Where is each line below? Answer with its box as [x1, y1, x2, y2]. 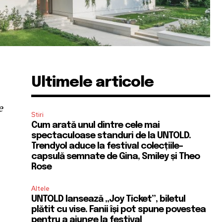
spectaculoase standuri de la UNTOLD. [31, 131, 191, 140]
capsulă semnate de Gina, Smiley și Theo [31, 152, 200, 161]
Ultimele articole [31, 74, 154, 90]
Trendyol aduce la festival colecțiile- [31, 141, 183, 151]
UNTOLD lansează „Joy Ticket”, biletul [31, 194, 186, 204]
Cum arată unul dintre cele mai [31, 120, 160, 130]
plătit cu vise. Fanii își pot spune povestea [31, 205, 206, 214]
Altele [31, 184, 50, 193]
